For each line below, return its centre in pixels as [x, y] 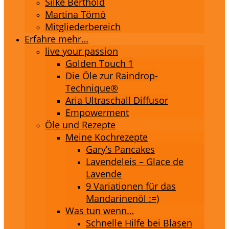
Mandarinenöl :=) [122, 198]
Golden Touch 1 [99, 63]
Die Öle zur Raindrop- [112, 76]
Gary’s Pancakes [120, 149]
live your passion [82, 51]
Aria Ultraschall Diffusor [117, 100]
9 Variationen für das [131, 186]
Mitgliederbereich [83, 27]
